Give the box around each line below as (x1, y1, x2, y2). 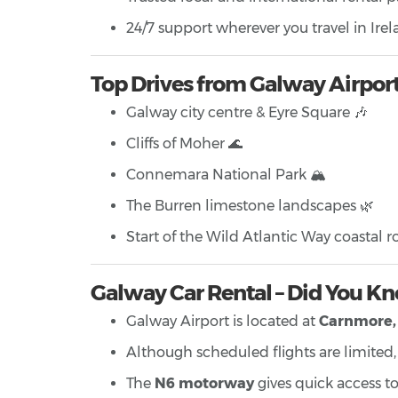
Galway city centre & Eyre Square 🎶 (126, 104, 368, 122)
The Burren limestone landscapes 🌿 (126, 197, 374, 215)
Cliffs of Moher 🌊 (126, 135, 243, 153)
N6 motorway (155, 375, 254, 393)
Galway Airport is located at (126, 313, 319, 330)
